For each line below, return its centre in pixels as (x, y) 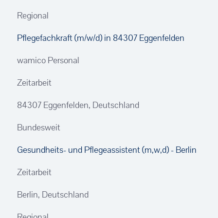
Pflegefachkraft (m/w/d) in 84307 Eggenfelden (101, 38)
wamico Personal (48, 60)
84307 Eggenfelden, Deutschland (78, 105)
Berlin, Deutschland (53, 194)
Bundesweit (39, 127)
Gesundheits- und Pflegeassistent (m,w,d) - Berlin (107, 150)
